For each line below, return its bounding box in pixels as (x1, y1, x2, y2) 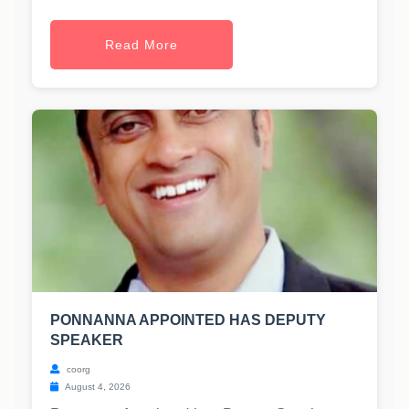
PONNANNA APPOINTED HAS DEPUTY (50, 311, 326, 328)
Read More (105, 37, 178, 52)
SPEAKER (50, 331, 123, 348)
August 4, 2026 (63, 381, 131, 392)
